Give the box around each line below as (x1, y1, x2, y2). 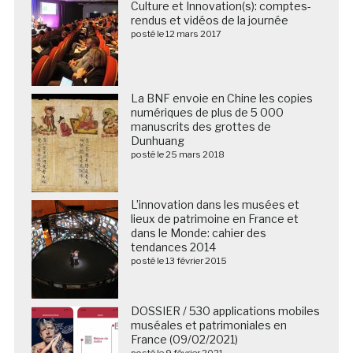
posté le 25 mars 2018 (130, 148, 225, 160)
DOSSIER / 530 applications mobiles (130, 303, 320, 318)
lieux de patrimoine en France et (130, 211, 299, 225)
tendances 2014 (130, 240, 216, 254)
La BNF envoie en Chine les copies (130, 91, 313, 105)
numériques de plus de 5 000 (130, 105, 284, 119)
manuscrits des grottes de (130, 119, 271, 133)
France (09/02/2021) (130, 332, 238, 346)
